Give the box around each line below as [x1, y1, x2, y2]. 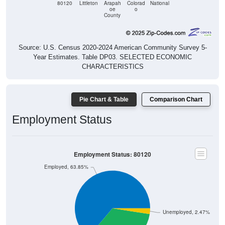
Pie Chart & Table [79, 86, 129, 93]
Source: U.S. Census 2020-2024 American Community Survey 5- [18, 34, 207, 42]
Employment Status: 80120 [74, 140, 151, 149]
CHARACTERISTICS [81, 53, 144, 61]
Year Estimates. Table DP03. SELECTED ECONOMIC [33, 43, 192, 51]
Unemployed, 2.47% [162, 199, 210, 206]
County [104, 2, 121, 9]
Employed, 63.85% [44, 154, 89, 161]
